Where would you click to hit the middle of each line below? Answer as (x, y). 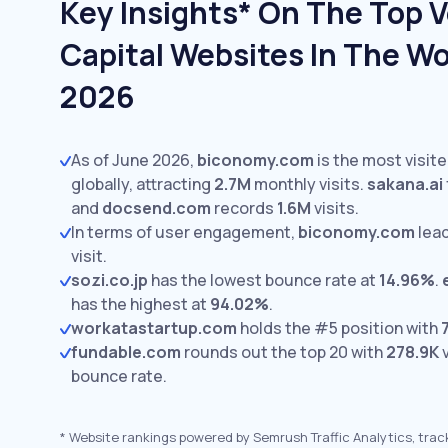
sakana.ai (405, 184)
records (244, 208)
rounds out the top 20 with (283, 352)
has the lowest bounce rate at (263, 280)
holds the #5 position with (339, 328)
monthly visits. (307, 184)
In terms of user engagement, (184, 232)
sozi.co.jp (109, 280)
